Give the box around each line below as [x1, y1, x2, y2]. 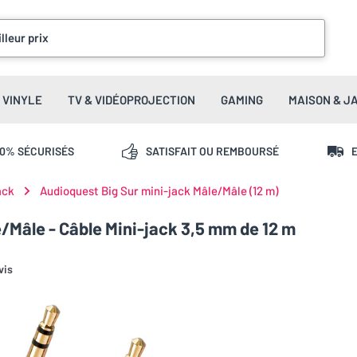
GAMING [221, 92, 263, 107]
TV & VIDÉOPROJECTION [68, 92, 195, 107]
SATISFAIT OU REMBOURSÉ [146, 143, 280, 158]
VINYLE [2, 92, 42, 107]
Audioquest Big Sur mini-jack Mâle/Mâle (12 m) [40, 183, 278, 198]
